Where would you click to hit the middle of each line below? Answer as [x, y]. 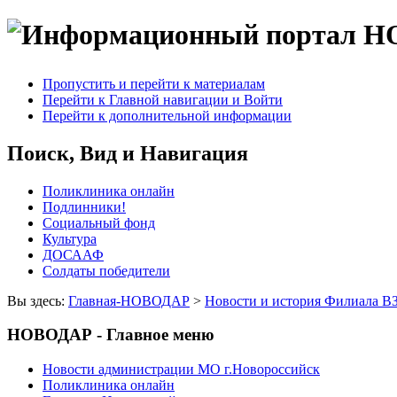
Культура [70, 238]
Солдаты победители [106, 270]
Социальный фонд [99, 222]
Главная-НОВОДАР [129, 300]
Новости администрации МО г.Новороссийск [181, 370]
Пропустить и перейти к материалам [154, 83]
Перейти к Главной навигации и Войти [163, 99]
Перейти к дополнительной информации [167, 115]
